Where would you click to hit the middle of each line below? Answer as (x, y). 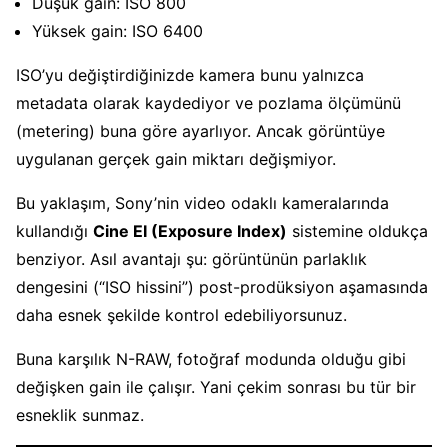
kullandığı (54, 230)
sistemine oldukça (357, 230)
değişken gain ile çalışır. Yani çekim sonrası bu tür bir (216, 386)
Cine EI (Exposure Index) (190, 230)
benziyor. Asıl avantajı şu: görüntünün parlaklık (191, 258)
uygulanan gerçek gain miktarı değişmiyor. (176, 158)
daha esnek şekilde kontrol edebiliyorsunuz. (181, 314)
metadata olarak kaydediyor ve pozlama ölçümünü (208, 102)
